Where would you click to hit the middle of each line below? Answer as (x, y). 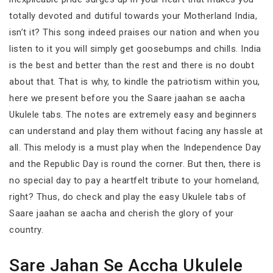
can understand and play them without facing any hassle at (136, 131)
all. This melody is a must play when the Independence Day (135, 147)
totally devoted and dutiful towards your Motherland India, (133, 16)
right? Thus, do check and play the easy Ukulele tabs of (128, 197)
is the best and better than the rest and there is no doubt (132, 65)
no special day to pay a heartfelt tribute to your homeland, (134, 180)
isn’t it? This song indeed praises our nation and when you (134, 32)
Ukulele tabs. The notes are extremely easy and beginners (133, 115)
